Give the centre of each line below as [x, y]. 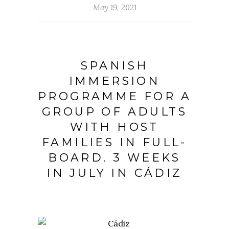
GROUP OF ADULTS [114, 112]
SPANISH [114, 66]
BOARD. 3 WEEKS [114, 158]
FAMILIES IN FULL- [114, 143]
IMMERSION [114, 81]
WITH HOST [114, 127]
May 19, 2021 [114, 8]
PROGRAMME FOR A [114, 97]
